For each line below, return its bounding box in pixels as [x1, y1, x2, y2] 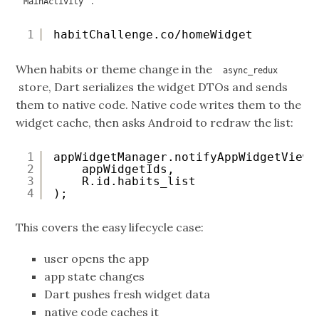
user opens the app [44, 251, 150, 266]
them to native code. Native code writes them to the [16, 97, 302, 112]
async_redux [223, 65, 278, 75]
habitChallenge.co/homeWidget [53, 28, 253, 42]
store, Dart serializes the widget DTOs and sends [16, 79, 288, 94]
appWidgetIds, [82, 162, 175, 176]
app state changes [44, 269, 145, 284]
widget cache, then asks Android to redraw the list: [16, 115, 294, 130]
